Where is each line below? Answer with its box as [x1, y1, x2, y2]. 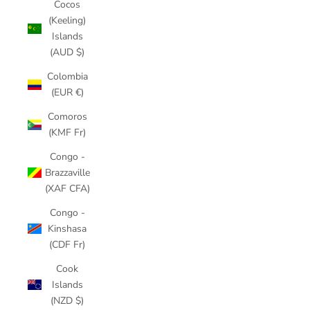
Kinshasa [48, 222, 86, 235]
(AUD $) [50, 46, 84, 59]
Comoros [47, 110, 87, 123]
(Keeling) [48, 14, 86, 27]
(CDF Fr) [49, 238, 85, 251]
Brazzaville [44, 166, 90, 179]
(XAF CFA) [44, 182, 90, 195]
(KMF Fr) [48, 126, 86, 139]
